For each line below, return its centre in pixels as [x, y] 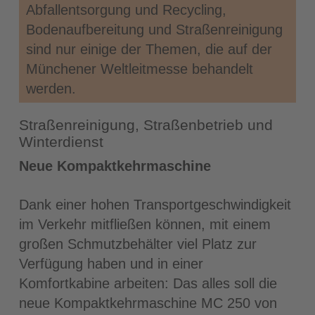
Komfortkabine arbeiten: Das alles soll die [148, 283]
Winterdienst [61, 141]
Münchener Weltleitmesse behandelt [140, 69]
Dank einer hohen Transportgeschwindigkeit [155, 204]
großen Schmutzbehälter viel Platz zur [137, 244]
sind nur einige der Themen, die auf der [149, 49]
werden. [51, 88]
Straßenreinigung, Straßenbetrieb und [146, 124]
